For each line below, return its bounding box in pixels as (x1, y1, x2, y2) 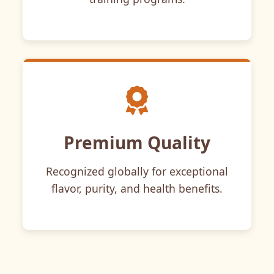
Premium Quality (64, 130, 210, 154)
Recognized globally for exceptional (46, 163, 228, 179)
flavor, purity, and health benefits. (51, 180, 223, 196)
